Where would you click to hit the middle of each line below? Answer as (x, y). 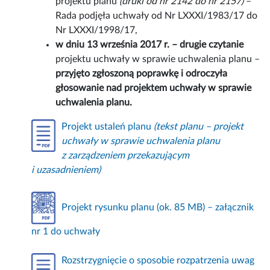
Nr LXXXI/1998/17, (97, 30)
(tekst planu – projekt (199, 127)
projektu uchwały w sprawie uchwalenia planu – (158, 59)
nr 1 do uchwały (66, 231)
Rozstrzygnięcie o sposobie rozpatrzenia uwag (158, 260)
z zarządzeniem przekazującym (126, 156)
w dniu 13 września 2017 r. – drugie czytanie (150, 45)
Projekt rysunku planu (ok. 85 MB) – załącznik (158, 208)
